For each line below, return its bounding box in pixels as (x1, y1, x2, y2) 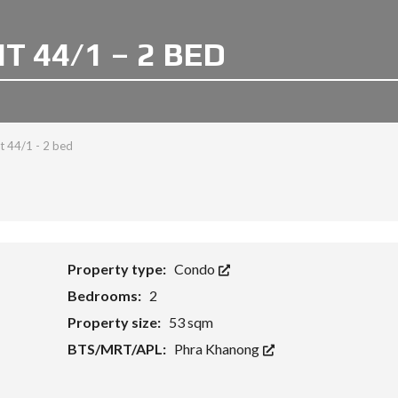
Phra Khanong (173, 340, 262, 357)
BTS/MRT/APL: (67, 340, 169, 357)
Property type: (67, 260, 169, 277)
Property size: (67, 314, 163, 330)
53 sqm (168, 314, 213, 330)
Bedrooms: (67, 287, 144, 304)
